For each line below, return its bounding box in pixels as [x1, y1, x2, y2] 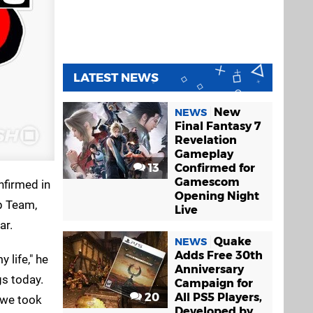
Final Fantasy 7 [175, 119, 261, 133]
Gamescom [175, 175, 240, 189]
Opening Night [175, 189, 259, 203]
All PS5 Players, [175, 291, 262, 304]
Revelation [175, 133, 237, 147]
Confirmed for [175, 161, 255, 175]
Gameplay [175, 147, 233, 161]
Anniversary [175, 263, 244, 276]
